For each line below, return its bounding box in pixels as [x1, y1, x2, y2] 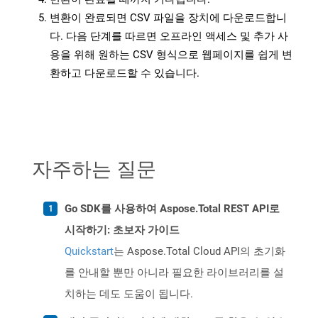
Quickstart [65, 245, 114, 258]
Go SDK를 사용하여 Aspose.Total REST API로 [65, 202, 280, 216]
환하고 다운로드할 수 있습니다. [50, 67, 199, 80]
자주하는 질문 [32, 155, 156, 182]
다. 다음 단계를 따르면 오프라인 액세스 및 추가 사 [50, 30, 288, 43]
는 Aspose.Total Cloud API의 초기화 [114, 245, 285, 258]
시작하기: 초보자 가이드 [65, 224, 180, 237]
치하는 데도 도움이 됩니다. [65, 287, 193, 301]
